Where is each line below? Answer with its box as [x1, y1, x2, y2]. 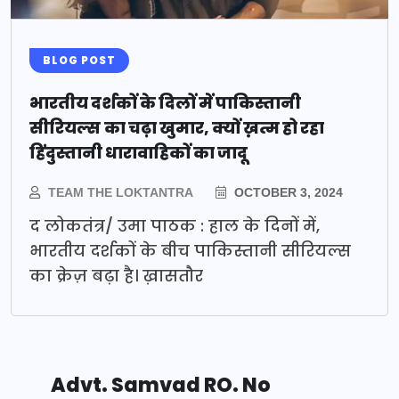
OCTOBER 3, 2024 [231, 185, 343, 200]
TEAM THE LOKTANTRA [48, 185, 193, 200]
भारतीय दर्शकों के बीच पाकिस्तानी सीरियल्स [29, 240, 351, 263]
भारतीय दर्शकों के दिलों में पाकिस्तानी [29, 92, 301, 115]
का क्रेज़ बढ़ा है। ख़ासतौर [29, 265, 203, 288]
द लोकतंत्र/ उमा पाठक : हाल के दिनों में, [29, 215, 320, 238]
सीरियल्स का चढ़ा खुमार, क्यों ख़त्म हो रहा [29, 117, 324, 140]
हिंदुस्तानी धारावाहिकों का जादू [29, 142, 248, 165]
